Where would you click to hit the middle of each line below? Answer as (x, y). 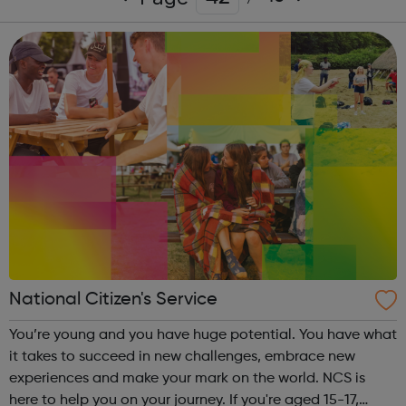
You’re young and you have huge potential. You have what (203, 335)
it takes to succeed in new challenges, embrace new (182, 357)
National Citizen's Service (113, 300)
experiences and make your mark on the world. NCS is (187, 378)
